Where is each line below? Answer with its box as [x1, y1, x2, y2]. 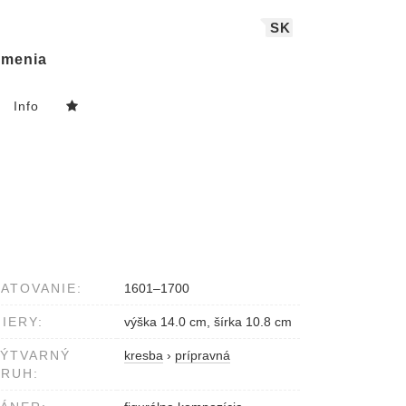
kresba [124, 348, 163, 363]
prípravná [175, 348, 230, 363]
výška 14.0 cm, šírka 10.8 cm [124, 314, 292, 330]
